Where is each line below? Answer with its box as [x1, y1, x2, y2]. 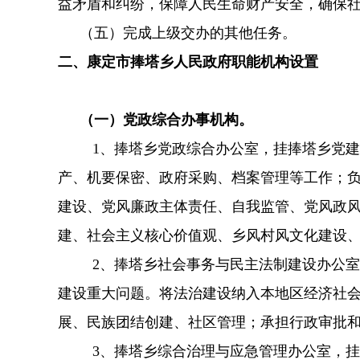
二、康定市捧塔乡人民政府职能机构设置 [58, 53, 318, 70]
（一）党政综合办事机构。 [58, 111, 253, 128]
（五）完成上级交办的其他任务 [58, 24, 282, 41]
